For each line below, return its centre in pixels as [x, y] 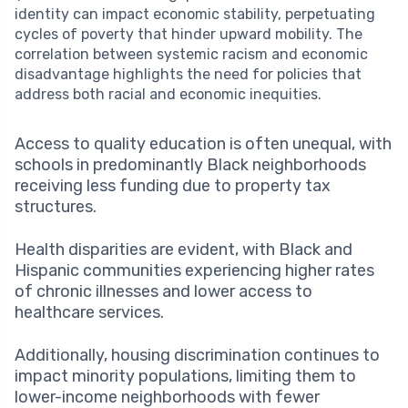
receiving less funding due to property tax [173, 185]
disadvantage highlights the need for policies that [188, 74]
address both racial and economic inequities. [168, 94]
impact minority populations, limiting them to [185, 376]
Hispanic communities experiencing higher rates [194, 270]
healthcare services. [89, 312]
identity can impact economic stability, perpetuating [195, 14]
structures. [56, 206]
